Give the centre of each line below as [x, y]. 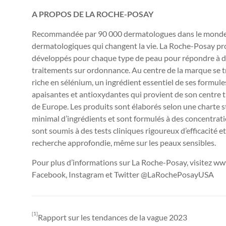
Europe [54, 106]
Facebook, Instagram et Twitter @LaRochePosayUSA [123, 174]
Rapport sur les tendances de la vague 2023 [112, 217]
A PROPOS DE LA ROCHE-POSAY [93, 14]
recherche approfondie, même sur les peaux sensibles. [124, 143]
